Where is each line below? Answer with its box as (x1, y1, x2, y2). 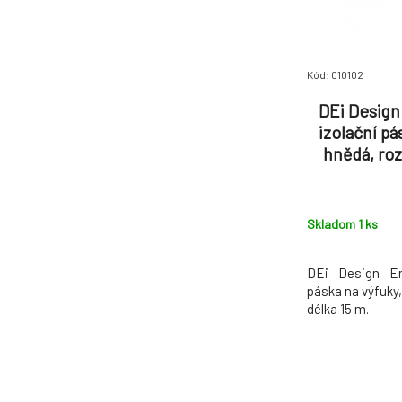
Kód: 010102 (307, 68, 363, 81)
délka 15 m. (307, 301, 369, 317)
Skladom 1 (307, 215, 365, 232)
